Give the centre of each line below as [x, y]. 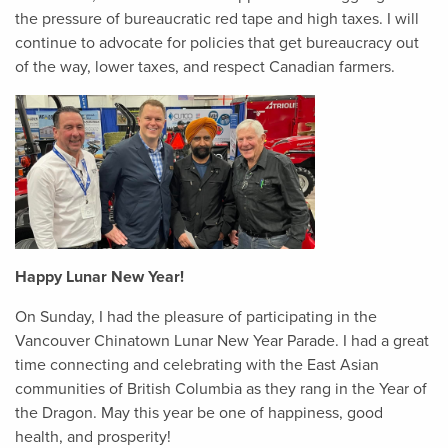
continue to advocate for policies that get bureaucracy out [217, 42]
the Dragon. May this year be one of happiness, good [199, 413]
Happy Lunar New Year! [99, 277]
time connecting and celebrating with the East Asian [197, 365]
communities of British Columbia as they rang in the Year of [221, 389]
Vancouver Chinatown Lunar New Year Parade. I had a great [222, 341]
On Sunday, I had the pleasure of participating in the [196, 317]
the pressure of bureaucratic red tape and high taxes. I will [217, 18]
